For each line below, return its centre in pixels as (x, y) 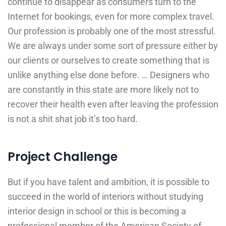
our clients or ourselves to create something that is (108, 61)
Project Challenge (63, 157)
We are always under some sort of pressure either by (113, 46)
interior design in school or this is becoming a (97, 211)
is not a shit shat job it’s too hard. (73, 119)
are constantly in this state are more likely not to (103, 90)
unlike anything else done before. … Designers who (108, 75)
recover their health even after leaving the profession (113, 104)
